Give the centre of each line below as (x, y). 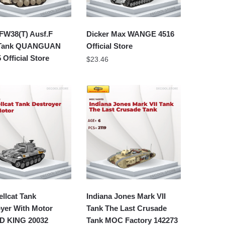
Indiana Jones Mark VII (126, 196)
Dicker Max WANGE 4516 (131, 34)
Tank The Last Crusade (127, 208)
